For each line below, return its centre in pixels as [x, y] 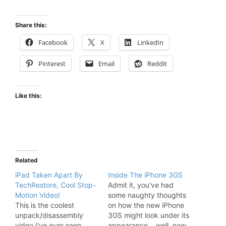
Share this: [31, 25]
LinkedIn [150, 43]
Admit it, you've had [141, 185]
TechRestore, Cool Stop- [55, 185]
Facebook [53, 43]
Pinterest [52, 64]
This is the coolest [45, 205]
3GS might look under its [149, 215]
